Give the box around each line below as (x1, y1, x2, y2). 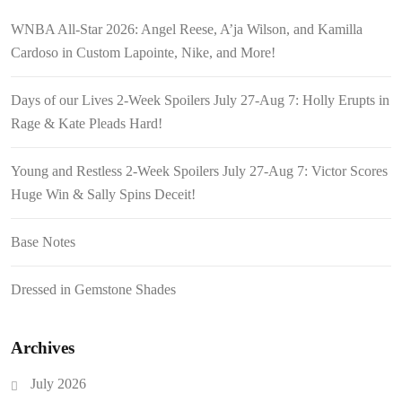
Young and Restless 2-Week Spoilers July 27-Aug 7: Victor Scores (11, 162, 388, 179)
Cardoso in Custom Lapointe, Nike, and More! (11, 44, 275, 60)
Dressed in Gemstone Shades (11, 281, 176, 297)
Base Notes (11, 233, 75, 249)
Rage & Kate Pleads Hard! (11, 115, 162, 131)
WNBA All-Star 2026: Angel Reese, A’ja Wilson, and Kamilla (11, 21, 363, 37)
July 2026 (31, 375, 86, 391)
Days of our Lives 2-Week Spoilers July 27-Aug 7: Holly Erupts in (11, 92, 389, 108)
